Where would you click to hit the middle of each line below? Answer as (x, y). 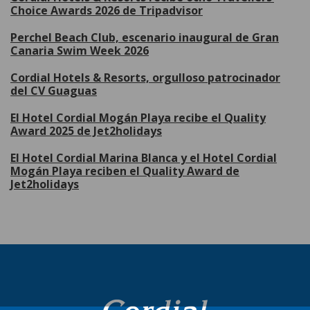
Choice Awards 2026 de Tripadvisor (107, 10)
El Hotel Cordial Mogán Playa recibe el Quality (138, 118)
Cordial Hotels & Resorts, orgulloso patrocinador (145, 77)
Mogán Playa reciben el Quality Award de (125, 171)
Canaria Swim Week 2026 (80, 51)
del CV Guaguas (54, 91)
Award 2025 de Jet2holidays (86, 131)
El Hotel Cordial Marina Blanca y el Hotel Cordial (144, 158)
